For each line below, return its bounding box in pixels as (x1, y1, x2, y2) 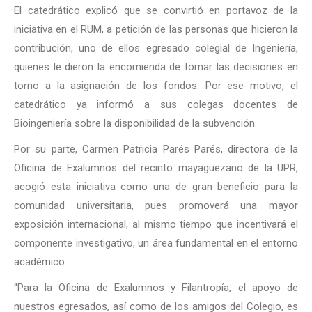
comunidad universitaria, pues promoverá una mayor (14, 199, 298, 212)
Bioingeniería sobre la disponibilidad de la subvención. (14, 117, 257, 130)
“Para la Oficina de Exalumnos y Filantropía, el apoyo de (14, 281, 298, 294)
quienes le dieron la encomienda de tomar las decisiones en (14, 61, 298, 73)
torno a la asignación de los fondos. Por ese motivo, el (14, 79, 298, 92)
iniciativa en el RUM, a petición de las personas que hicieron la (14, 23, 298, 36)
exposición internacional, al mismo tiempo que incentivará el (14, 218, 298, 231)
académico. (14, 256, 67, 268)
